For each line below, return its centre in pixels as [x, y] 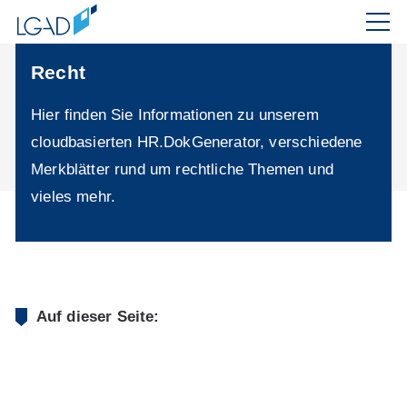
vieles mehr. [74, 197]
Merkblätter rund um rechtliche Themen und [182, 169]
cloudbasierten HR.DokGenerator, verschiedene [197, 142]
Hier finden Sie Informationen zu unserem [175, 115]
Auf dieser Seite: [98, 317]
